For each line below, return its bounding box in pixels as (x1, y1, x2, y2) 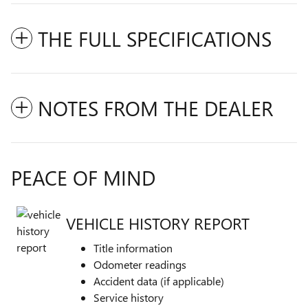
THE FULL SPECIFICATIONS (38, 25, 272, 53)
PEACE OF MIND (11, 164, 155, 192)
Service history (93, 290, 164, 305)
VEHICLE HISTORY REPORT (66, 212, 250, 234)
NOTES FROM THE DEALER (38, 94, 273, 122)
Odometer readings (93, 257, 186, 272)
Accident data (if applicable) (93, 274, 224, 289)
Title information (93, 241, 173, 256)
